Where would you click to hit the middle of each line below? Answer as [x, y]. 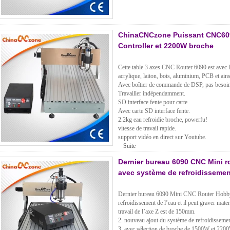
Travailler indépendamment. [152, 94]
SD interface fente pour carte [153, 102]
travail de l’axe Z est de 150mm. [157, 212]
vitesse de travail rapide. [147, 129]
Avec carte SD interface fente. [154, 111]
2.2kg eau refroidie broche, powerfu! [163, 120]
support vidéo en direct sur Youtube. [162, 137]
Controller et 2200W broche [166, 46]
